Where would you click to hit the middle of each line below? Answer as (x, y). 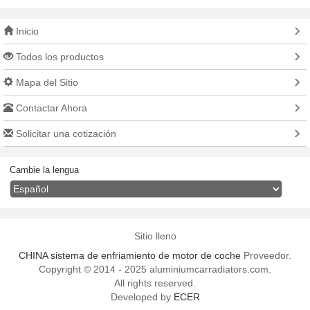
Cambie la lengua (44, 170)
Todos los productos (58, 57)
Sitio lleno (155, 236)
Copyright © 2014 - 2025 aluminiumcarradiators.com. (155, 270)
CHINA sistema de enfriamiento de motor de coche (130, 256)
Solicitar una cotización (65, 134)
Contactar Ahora (50, 108)
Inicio (26, 31)
